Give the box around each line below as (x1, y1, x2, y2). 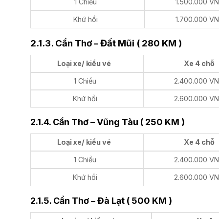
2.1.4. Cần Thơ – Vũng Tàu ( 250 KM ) (30, 117, 185, 128)
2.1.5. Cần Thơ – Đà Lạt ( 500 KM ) (30, 196, 174, 206)
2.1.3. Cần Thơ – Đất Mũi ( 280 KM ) (30, 38, 182, 49)
